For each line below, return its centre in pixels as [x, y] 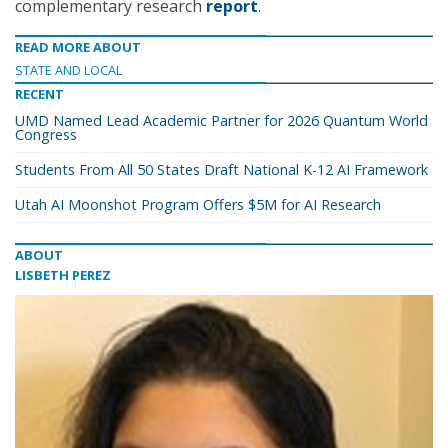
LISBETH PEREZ [63, 275]
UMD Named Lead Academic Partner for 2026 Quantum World [221, 120]
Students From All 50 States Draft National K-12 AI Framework [221, 169]
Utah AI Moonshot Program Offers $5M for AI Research [198, 204]
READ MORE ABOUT [78, 47]
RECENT [39, 94]
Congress [46, 134]
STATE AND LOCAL [68, 70]
